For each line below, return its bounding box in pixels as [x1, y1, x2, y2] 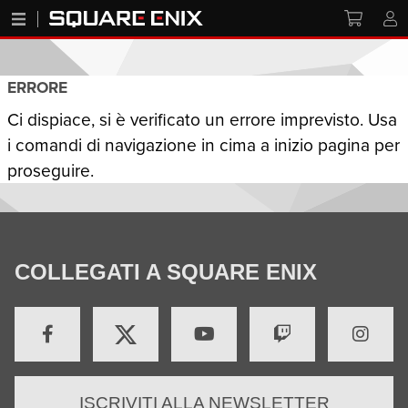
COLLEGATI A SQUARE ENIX [15, 260, 317, 284]
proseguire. [7, 158, 94, 182]
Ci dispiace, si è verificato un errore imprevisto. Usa [7, 107, 397, 131]
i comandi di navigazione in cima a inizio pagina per [7, 132, 400, 157]
